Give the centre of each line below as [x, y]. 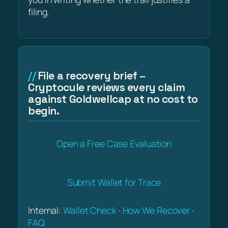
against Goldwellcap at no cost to [113, 99]
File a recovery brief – [92, 75]
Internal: [46, 210]
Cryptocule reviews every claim [107, 87]
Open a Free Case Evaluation [114, 143]
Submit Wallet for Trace [114, 182]
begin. [44, 110]
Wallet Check [90, 210]
